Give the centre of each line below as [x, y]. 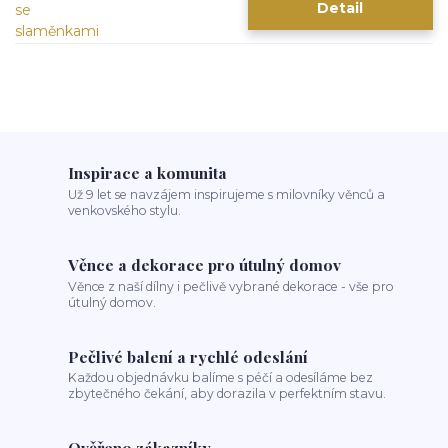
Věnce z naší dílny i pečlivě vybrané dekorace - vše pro [231, 286]
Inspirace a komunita [148, 173]
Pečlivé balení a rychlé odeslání [188, 356]
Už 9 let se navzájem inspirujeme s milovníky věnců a [227, 194]
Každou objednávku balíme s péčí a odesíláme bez [221, 378]
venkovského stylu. [125, 210]
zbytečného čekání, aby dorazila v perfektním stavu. [227, 394]
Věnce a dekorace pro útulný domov [205, 264]
